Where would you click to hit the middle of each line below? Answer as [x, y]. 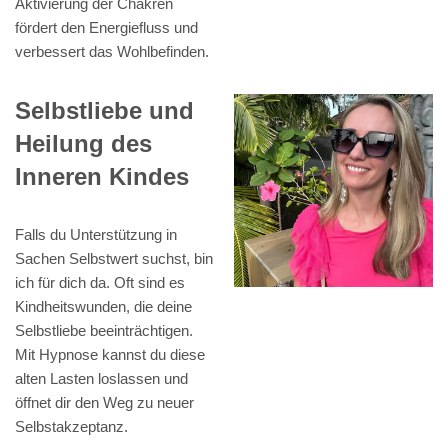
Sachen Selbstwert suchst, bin [114, 259]
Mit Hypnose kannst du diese [110, 355]
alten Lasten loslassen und [101, 379]
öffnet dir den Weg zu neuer [104, 403]
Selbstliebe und [104, 111]
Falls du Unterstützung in [96, 235]
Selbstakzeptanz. [71, 427]
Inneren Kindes [102, 177]
